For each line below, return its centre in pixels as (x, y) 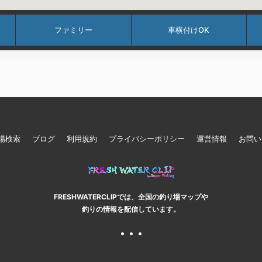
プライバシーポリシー (146, 139)
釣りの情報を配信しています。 (131, 209)
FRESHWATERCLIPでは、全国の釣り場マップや (131, 197)
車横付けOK (189, 30)
